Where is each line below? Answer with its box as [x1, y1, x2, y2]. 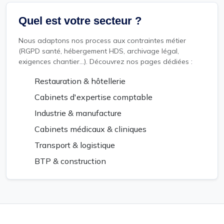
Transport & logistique [32, 139, 115, 150]
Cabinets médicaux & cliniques [32, 123, 146, 134]
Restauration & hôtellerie [32, 75, 125, 86]
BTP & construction [32, 155, 106, 166]
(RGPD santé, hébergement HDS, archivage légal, [18, 46, 179, 55]
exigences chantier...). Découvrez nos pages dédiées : [18, 56, 192, 66]
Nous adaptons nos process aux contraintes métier [18, 35, 186, 45]
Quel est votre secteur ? [18, 14, 141, 27]
